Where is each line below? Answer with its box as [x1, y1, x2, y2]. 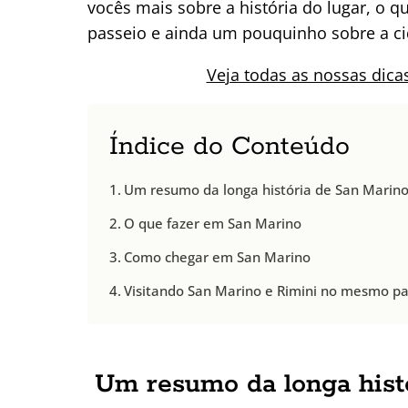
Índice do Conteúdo [109, 129, 350, 163]
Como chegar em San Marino [124, 247, 311, 266]
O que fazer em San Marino [124, 213, 302, 232]
